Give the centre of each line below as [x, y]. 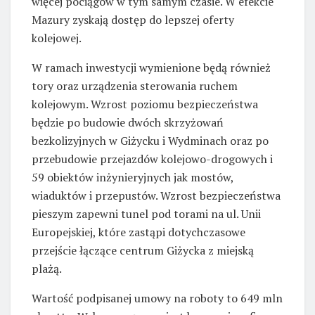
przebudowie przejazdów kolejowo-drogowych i [152, 159]
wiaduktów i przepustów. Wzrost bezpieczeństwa [156, 195]
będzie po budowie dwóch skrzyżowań [128, 122]
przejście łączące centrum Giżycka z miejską [143, 250]
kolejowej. [57, 38]
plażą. [47, 268]
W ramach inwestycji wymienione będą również [151, 67]
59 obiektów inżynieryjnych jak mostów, [133, 177]
